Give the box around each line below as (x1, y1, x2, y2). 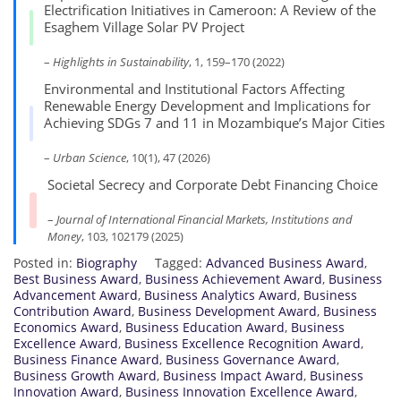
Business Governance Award (166, 351, 337, 369)
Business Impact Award (163, 367, 303, 385)
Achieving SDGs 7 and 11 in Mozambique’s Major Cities (43, 114, 385, 132)
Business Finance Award (13, 351, 159, 369)
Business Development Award (138, 303, 317, 320)
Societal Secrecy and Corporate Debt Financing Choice (47, 175, 378, 194)
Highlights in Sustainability (53, 54, 190, 71)
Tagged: (155, 254, 206, 272)
